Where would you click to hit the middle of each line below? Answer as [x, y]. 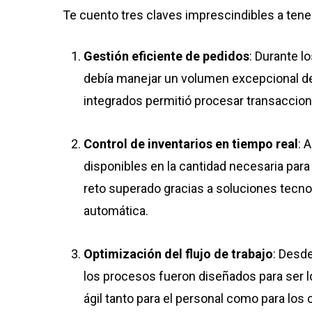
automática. [117, 211]
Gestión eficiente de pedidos [166, 56]
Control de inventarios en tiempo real [191, 144]
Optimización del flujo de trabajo [178, 254]
